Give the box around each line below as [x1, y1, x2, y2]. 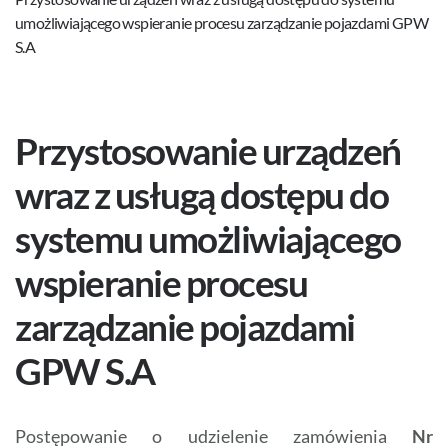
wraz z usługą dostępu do [15, 172, 388, 218]
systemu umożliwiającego [15, 216, 401, 262]
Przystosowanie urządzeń [15, 128, 401, 174]
